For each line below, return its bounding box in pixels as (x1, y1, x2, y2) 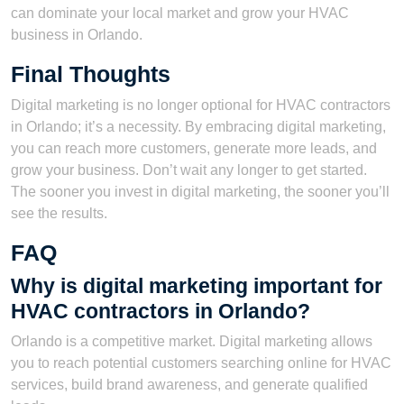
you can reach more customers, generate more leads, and (11, 140, 377, 156)
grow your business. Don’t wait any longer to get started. (11, 161, 367, 178)
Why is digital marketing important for (11, 273, 382, 298)
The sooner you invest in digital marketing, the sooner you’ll (11, 183, 390, 199)
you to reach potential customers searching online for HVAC (11, 354, 391, 371)
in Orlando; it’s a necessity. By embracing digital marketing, (11, 118, 386, 134)
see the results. (11, 205, 107, 221)
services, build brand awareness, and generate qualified (11, 376, 368, 392)
